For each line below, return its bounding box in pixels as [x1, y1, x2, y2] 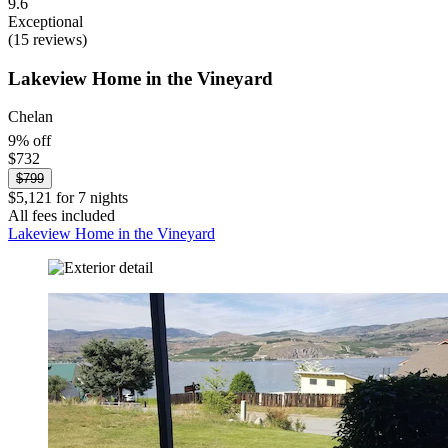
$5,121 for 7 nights [8, 188, 128, 206]
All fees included [8, 206, 115, 224]
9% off [8, 131, 51, 149]
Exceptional [8, 12, 83, 30]
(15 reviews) [8, 30, 87, 48]
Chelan [8, 108, 53, 126]
